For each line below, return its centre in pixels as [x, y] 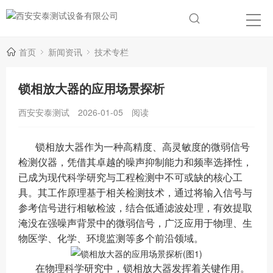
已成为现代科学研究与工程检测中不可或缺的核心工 [130, 178]
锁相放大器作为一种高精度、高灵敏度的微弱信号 [143, 147]
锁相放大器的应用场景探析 [91, 88]
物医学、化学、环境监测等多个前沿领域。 [111, 239]
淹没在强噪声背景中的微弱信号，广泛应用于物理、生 [135, 223]
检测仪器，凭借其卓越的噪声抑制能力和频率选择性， [135, 162]
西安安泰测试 [44, 112]
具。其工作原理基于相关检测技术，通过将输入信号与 [135, 193]
